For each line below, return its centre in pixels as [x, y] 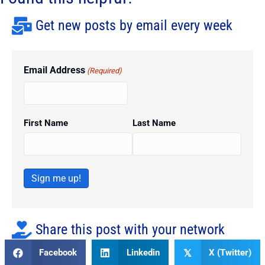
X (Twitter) [230, 253]
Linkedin [143, 253]
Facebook [58, 253]
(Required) [105, 71]
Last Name [154, 123]
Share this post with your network [130, 230]
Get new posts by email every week [134, 26]
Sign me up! [56, 179]
